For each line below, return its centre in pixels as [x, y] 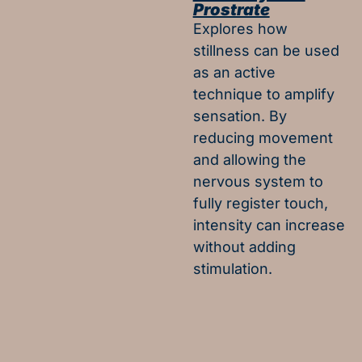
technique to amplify [263, 94]
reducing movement [263, 137]
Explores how [240, 28]
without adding [244, 246]
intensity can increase [269, 225]
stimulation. [232, 268]
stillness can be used [266, 50]
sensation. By [240, 116]
